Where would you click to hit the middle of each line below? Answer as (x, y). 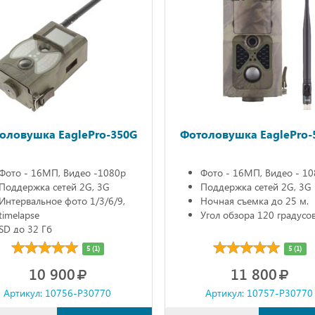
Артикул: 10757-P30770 (259, 292)
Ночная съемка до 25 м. (254, 200)
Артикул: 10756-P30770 (58, 292)
